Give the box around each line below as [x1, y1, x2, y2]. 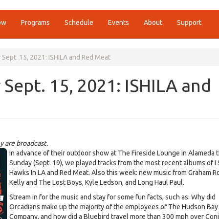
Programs [21, 19, 50, 26]
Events [108, 19, 130, 26]
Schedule [65, 19, 94, 26]
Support [177, 19, 202, 26]
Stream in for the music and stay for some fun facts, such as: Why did [9, 193, 216, 201]
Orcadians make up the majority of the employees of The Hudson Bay [9, 203, 218, 211]
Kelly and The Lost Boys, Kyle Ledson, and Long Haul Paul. [9, 178, 184, 186]
